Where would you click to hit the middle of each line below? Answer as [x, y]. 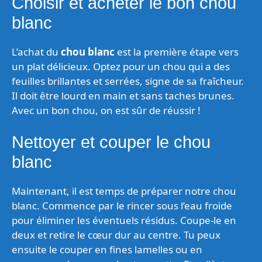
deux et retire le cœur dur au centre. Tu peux [116, 235]
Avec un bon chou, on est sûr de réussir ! [106, 110]
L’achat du [36, 51]
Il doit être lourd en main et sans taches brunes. [123, 95]
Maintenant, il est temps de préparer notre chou [124, 191]
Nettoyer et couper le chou [111, 142]
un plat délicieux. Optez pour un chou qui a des [121, 66]
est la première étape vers [177, 51]
